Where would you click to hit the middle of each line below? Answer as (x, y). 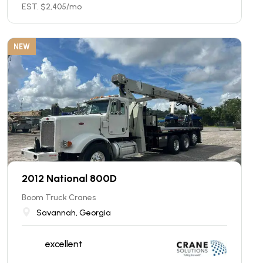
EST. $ (34, 6)
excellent (64, 244)
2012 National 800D (69, 178)
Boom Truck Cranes (59, 197)
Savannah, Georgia (74, 213)
